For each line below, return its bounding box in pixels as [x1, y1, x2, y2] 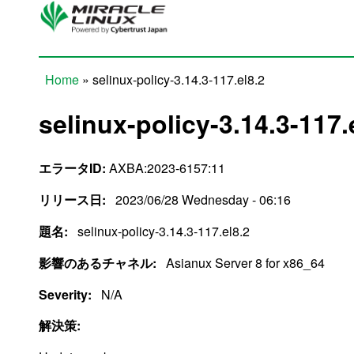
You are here [39, 85, 152, 113]
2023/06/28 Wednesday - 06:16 [115, 190, 291, 209]
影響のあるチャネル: [39, 253, 160, 272]
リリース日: [39, 190, 109, 209]
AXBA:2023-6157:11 [106, 158, 225, 177]
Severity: [39, 284, 95, 303]
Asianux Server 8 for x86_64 [166, 253, 325, 272]
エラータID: [39, 158, 106, 177]
